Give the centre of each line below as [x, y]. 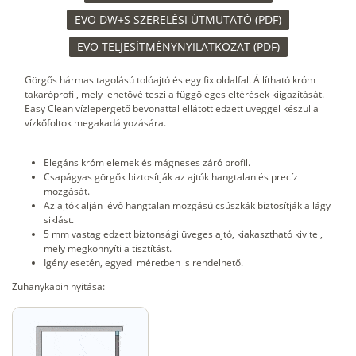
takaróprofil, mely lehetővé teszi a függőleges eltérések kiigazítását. [174, 95]
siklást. [59, 220]
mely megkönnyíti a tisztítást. [108, 249]
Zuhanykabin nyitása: [58, 287]
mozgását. [67, 192]
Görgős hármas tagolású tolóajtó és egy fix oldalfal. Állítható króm [170, 80]
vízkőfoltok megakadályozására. [95, 123]
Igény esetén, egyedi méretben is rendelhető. [143, 263]
